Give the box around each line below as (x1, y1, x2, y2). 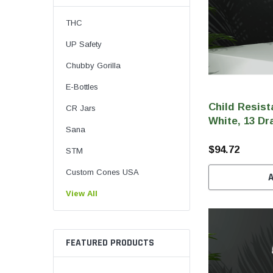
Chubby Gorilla (66, 61, 121, 70)
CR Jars (66, 104, 96, 113)
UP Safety (66, 40, 102, 49)
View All (66, 189, 97, 198)
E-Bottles (66, 82, 98, 91)
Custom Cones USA (66, 168, 139, 177)
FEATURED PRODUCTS (66, 236, 154, 249)
